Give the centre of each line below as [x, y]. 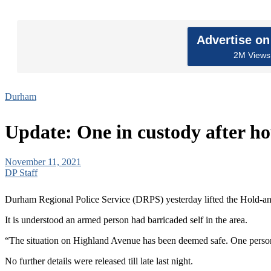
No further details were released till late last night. [99, 261]
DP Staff [21, 172]
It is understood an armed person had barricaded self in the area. [126, 220]
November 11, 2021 [43, 162]
